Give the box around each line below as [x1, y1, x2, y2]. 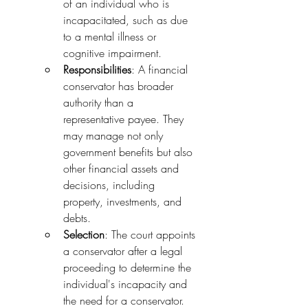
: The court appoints [104, 227, 199, 242]
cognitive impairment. [63, 45, 162, 60]
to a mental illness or [63, 29, 159, 44]
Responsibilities [63, 62, 131, 77]
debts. [63, 210, 91, 225]
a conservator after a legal [63, 243, 186, 258]
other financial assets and [63, 161, 182, 176]
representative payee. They [63, 111, 187, 126]
